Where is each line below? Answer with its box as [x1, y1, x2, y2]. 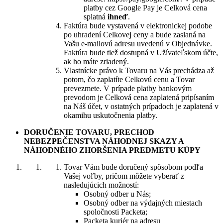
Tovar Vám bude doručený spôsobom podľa [64, 163, 203, 171]
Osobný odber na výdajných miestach [84, 199, 202, 207]
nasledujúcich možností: [64, 181, 139, 189]
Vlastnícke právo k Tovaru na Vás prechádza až [64, 66, 214, 75]
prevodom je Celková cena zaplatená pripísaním [64, 93, 214, 102]
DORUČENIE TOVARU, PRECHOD [24, 128, 154, 136]
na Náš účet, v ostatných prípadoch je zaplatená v [64, 102, 219, 111]
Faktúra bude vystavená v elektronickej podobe [64, 21, 212, 30]
